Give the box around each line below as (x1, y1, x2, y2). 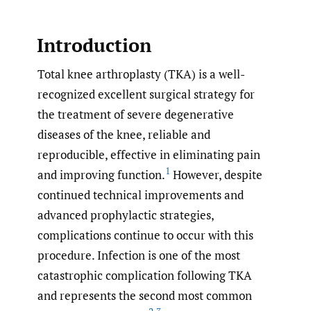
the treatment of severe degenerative (37, 106, 234, 122)
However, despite (170, 166, 262, 183)
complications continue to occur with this (37, 226, 253, 243)
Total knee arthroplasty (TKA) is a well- (37, 65, 245, 82)
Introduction (36, 32, 151, 58)
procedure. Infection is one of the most (37, 246, 240, 263)
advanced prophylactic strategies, (37, 206, 214, 223)
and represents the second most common (37, 287, 252, 303)
